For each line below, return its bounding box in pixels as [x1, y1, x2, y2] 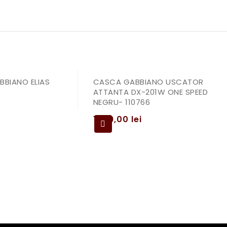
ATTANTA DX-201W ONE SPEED [93, 87, 208, 97]
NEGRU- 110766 [93, 97, 150, 107]
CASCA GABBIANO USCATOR [93, 77, 204, 87]
